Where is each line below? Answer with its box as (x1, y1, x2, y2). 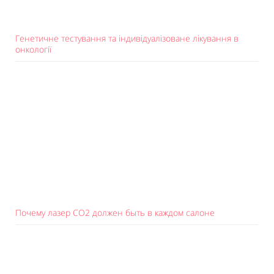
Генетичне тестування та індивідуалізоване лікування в (15, 32, 239, 44)
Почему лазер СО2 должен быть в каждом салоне (15, 207, 215, 218)
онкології (15, 43, 51, 55)
